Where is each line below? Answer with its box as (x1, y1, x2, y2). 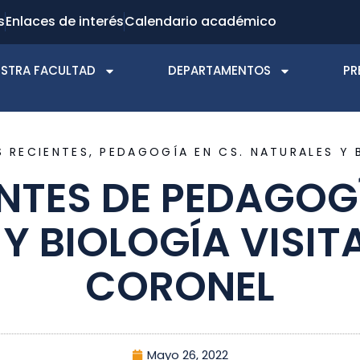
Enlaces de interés (6, 12, 124, 31)
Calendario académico (125, 12, 276, 31)
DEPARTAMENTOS (167, 62, 271, 79)
